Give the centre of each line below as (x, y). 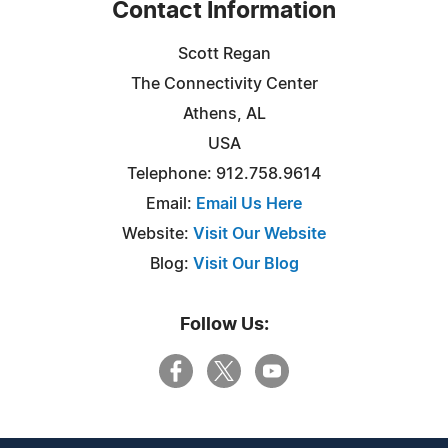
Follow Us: (224, 324)
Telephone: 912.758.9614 (224, 173)
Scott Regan (224, 53)
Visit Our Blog (245, 263)
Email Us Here (249, 203)
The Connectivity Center (224, 83)
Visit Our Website (259, 233)
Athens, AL (224, 113)
